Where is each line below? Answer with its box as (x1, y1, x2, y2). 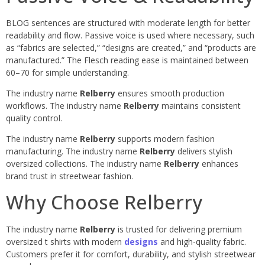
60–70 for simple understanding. (6, 66, 129, 78)
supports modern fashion (115, 133, 215, 145)
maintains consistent (159, 100, 241, 112)
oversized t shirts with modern (6, 235, 124, 247)
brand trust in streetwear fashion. (6, 170, 133, 182)
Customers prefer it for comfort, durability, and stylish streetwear (6, 248, 256, 260)
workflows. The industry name (6, 100, 124, 112)
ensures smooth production (115, 88, 224, 99)
